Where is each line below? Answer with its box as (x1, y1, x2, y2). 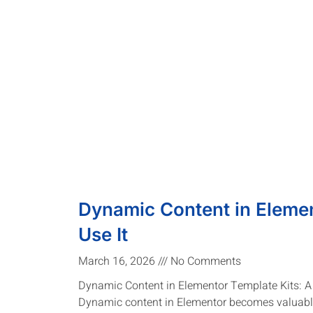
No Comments (168, 252, 241, 270)
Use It (78, 223, 128, 245)
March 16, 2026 (78, 252, 158, 270)
